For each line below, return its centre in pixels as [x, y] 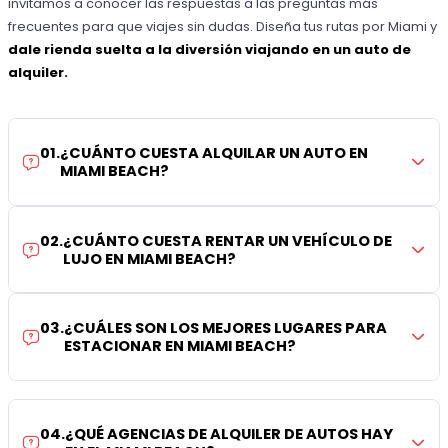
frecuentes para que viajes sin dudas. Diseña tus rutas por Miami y [223, 26]
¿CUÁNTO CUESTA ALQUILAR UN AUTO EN [214, 152]
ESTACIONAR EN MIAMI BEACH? [180, 346]
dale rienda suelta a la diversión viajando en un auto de [210, 49]
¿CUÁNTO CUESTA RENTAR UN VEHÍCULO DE [228, 240]
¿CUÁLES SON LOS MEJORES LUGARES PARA [226, 328]
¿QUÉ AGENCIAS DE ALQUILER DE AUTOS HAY [229, 434]
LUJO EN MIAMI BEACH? [150, 258]
